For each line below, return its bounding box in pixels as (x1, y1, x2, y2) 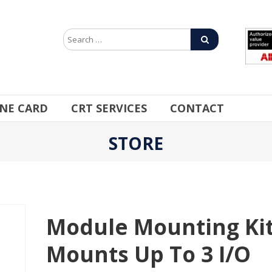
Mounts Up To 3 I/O (46, 239, 251, 268)
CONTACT (170, 100, 224, 115)
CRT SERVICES (71, 100, 147, 115)
